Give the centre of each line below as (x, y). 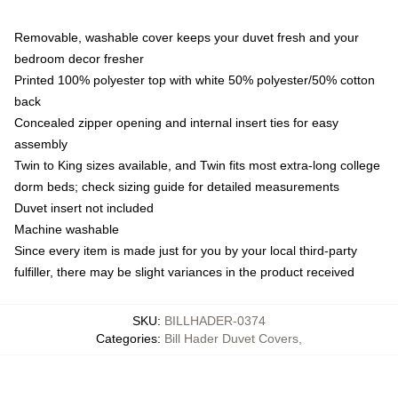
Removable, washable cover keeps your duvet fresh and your (187, 37)
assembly (41, 143)
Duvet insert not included (84, 207)
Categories (127, 338)
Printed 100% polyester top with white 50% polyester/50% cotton (195, 80)
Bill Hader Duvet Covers (231, 338)
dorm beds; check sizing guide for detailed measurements (177, 186)
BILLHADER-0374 (215, 320)
